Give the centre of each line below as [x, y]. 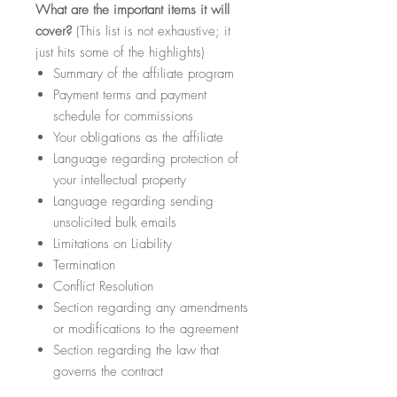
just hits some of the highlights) [120, 52]
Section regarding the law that [136, 350]
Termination [84, 265]
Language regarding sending [133, 201]
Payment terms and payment [130, 95]
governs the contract [108, 371]
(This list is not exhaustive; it [151, 31]
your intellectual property [120, 180]
